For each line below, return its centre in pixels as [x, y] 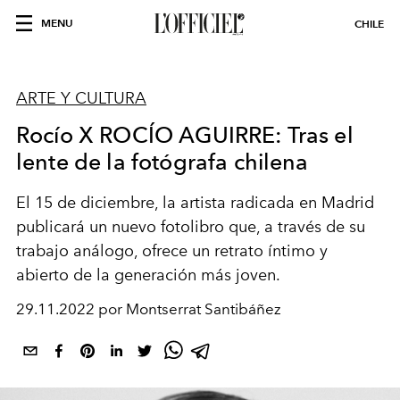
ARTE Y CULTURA [81, 98]
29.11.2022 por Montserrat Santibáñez [149, 309]
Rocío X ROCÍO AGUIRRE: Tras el [185, 135]
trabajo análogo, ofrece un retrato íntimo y [172, 251]
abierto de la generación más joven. [150, 275]
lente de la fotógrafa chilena [162, 162]
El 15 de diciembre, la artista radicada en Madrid [195, 203]
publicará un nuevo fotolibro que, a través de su [191, 227]
